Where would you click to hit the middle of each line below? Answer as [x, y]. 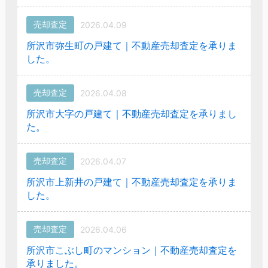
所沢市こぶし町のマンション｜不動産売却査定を [131, 250]
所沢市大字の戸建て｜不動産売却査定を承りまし [131, 113]
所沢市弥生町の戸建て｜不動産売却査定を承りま [131, 45]
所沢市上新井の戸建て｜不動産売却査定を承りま [131, 182]
